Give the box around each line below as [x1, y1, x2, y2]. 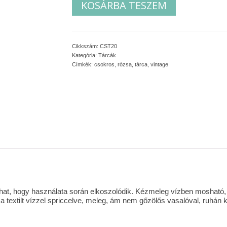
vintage [150, 61, 168, 67]
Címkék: [71, 61, 94, 67]
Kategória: [71, 52, 98, 58]
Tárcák [98, 52, 116, 58]
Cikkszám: [71, 43, 100, 49]
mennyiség [71, 13, 110, 22]
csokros [94, 61, 115, 67]
